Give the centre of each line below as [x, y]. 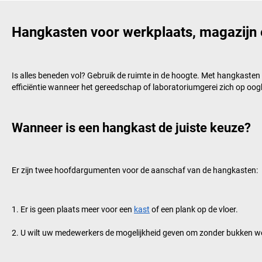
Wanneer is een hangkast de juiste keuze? [131, 128]
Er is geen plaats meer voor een [77, 210]
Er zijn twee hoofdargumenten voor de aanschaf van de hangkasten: [135, 170]
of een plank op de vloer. [194, 210]
